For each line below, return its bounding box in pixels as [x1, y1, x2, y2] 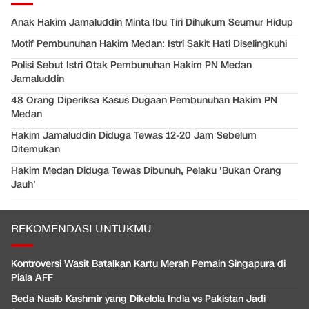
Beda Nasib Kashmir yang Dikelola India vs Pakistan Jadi [11, 292, 266, 306]
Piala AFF [11, 271, 53, 285]
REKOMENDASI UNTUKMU [11, 222, 152, 237]
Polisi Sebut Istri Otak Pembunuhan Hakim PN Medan [11, 59, 252, 72]
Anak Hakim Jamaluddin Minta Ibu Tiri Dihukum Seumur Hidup [11, 16, 293, 30]
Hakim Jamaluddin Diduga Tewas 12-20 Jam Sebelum [11, 129, 257, 143]
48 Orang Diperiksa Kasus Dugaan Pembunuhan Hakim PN [11, 94, 277, 108]
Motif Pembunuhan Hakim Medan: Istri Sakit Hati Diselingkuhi [11, 37, 287, 51]
